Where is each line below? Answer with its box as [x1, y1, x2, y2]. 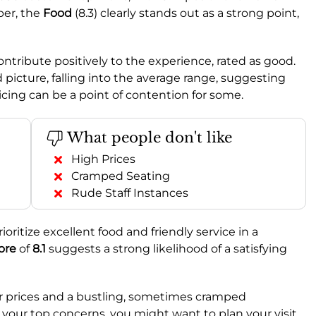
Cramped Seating [71, 169, 170, 183]
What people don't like [63, 128, 232, 146]
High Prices [71, 152, 135, 166]
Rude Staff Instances [71, 186, 188, 200]
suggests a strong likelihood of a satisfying [46, 241, 287, 255]
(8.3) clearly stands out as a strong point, [72, 6, 299, 20]
